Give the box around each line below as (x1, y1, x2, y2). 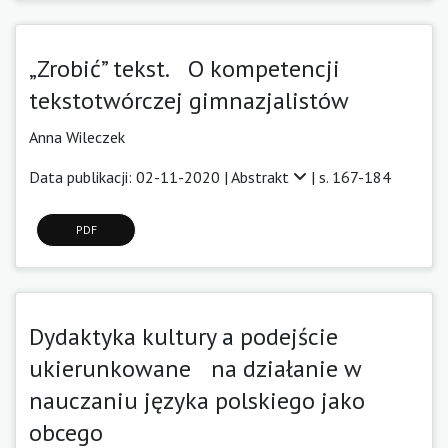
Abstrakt (231, 166, 293, 187)
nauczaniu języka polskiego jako (29, 384, 365, 416)
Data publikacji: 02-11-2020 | (29, 166, 231, 187)
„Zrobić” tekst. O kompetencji (29, 52, 340, 84)
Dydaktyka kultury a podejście (29, 320, 338, 352)
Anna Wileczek (29, 126, 125, 147)
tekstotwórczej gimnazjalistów (29, 84, 349, 116)
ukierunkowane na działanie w (29, 352, 361, 384)
